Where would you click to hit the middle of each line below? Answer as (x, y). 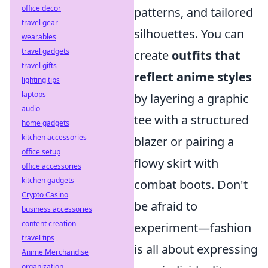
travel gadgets (45, 51)
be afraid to (166, 206)
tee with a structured (191, 120)
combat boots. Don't (191, 185)
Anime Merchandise (55, 252)
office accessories (51, 166)
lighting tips (41, 80)
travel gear (40, 22)
